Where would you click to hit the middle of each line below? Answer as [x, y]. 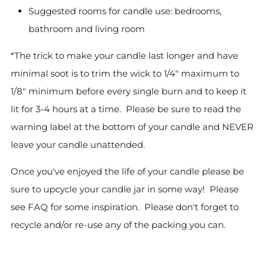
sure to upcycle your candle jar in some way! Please [125, 189]
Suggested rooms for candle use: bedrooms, [125, 11]
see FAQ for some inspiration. [77, 207]
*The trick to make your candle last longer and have [124, 56]
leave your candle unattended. [80, 145]
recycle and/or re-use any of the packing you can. [121, 225]
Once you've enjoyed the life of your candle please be [127, 171]
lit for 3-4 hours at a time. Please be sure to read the [126, 109]
